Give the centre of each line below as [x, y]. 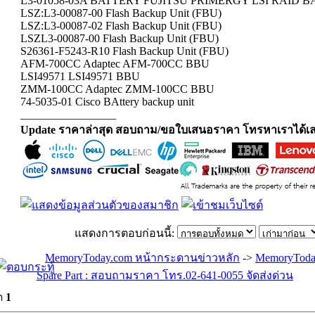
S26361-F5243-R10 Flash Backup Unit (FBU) [124, 51]
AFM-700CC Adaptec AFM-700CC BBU [115, 64]
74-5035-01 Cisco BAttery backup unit [107, 102]
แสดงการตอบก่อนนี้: [126, 233]
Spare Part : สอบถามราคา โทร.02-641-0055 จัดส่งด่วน [165, 275]
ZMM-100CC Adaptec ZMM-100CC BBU [117, 89]
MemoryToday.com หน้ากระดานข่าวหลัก [142, 258]
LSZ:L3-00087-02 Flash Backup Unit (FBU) [121, 26]
